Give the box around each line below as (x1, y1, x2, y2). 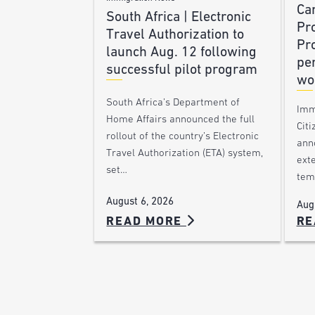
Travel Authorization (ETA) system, (106, 148, 264, 160)
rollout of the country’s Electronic (106, 131, 259, 143)
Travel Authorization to (106, 28, 245, 43)
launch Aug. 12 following (106, 46, 257, 60)
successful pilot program (106, 63, 258, 78)
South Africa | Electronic (106, 11, 252, 25)
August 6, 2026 (106, 197, 174, 208)
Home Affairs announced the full (106, 115, 255, 126)
